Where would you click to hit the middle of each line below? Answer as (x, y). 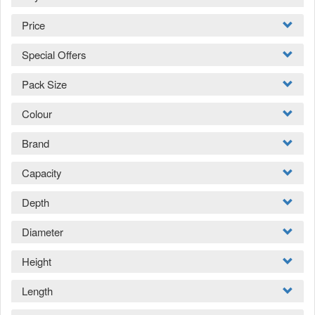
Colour (37, 113)
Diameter (43, 231)
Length (37, 290)
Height (37, 261)
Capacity (41, 172)
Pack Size (44, 84)
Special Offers (54, 54)
